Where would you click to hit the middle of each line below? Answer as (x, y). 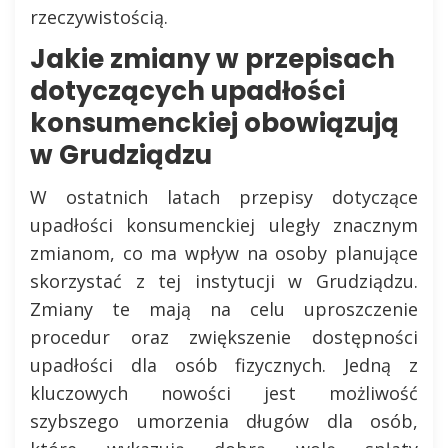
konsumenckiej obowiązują (214, 123)
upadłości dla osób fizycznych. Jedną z (224, 365)
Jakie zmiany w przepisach (212, 59)
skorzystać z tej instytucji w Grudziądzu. (224, 281)
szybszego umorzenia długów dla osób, (224, 421)
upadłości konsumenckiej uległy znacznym (224, 225)
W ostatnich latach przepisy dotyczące (224, 197)
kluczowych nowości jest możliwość (224, 393)
